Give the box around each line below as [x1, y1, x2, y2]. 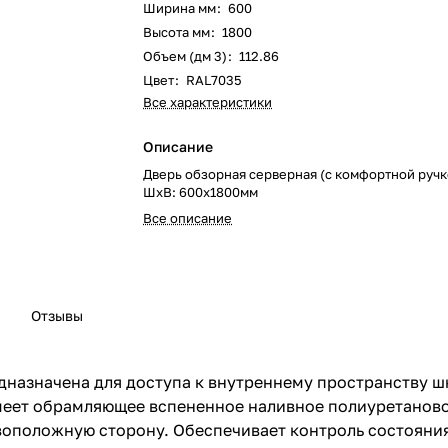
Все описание [143, 210, 233, 226]
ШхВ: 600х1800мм [143, 184, 259, 200]
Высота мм [143, 24, 211, 40]
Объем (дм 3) [143, 48, 228, 64]
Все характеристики [143, 94, 273, 110]
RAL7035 [186, 72, 243, 88]
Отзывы [31, 307, 83, 325]
